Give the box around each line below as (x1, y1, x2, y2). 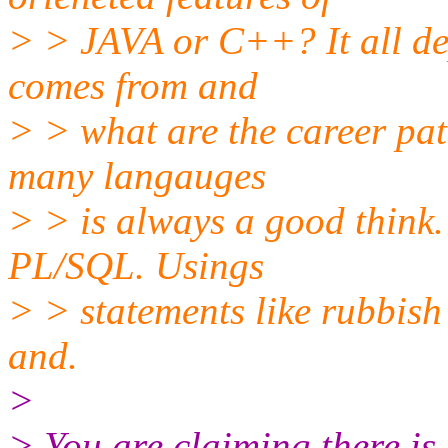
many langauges (8, 153, 266, 197)
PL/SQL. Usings (8, 243, 264, 287)
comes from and (8, 63, 258, 107)
